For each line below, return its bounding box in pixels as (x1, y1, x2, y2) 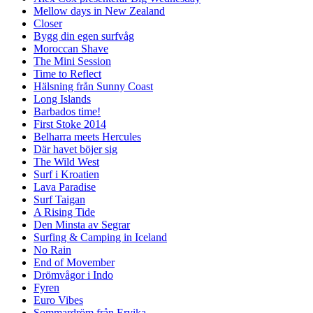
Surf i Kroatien (34, 168, 99, 180)
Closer (34, 17, 62, 29)
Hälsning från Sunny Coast (34, 80, 153, 92)
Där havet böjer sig (34, 143, 117, 155)
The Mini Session (34, 54, 111, 67)
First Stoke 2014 (34, 117, 106, 130)
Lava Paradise (34, 180, 96, 193)
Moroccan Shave (34, 42, 108, 54)
